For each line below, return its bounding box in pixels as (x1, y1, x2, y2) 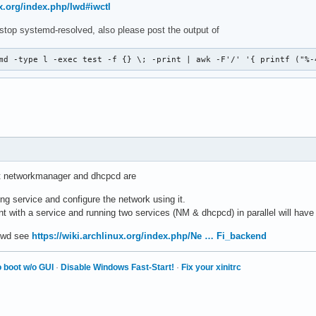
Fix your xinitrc (181, 262, 241, 273)
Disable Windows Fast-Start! (61, 262, 174, 273)
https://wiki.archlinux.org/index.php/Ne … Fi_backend (32, 230, 267, 241)
